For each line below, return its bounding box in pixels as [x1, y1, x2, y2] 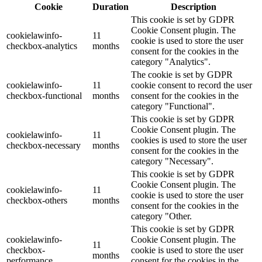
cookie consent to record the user [131, 80, 252, 90]
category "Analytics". [131, 56, 211, 67]
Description [170, 1, 216, 12]
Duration [92, 1, 129, 12]
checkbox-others [6, 195, 67, 205]
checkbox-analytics [6, 40, 77, 51]
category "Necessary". [131, 156, 213, 166]
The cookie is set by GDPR [131, 69, 233, 80]
